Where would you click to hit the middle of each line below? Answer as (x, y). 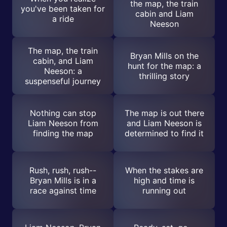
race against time (63, 190)
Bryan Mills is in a (63, 180)
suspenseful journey (63, 81)
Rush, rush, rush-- (63, 170)
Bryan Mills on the (164, 55)
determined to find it (164, 133)
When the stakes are (164, 170)
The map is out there (164, 113)
